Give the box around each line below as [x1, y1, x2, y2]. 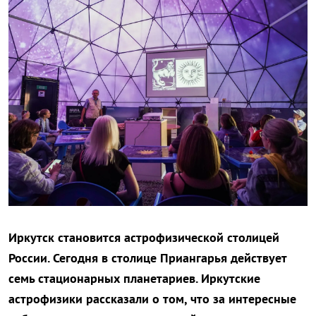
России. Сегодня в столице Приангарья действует [8, 250, 286, 267]
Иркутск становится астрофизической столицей [8, 229, 279, 246]
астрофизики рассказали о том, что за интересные [8, 291, 296, 308]
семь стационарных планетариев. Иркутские [8, 270, 260, 287]
